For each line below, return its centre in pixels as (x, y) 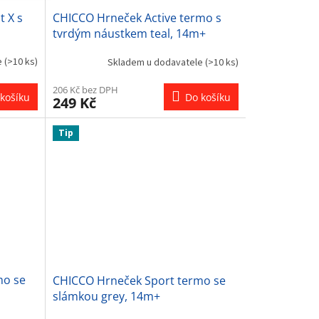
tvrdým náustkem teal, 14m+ (129, 34)
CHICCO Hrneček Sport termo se (139, 280)
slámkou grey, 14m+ (106, 296)
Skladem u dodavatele (156, 62)
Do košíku (208, 98)
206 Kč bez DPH (85, 90)
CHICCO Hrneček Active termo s (137, 18)
